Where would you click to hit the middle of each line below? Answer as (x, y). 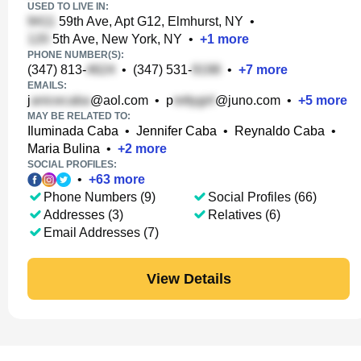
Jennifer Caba (176, 131)
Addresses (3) (83, 215)
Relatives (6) (244, 215)
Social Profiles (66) (262, 197)
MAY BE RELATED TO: (79, 116)
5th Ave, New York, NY (116, 39)
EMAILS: (47, 85)
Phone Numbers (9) (100, 197)
